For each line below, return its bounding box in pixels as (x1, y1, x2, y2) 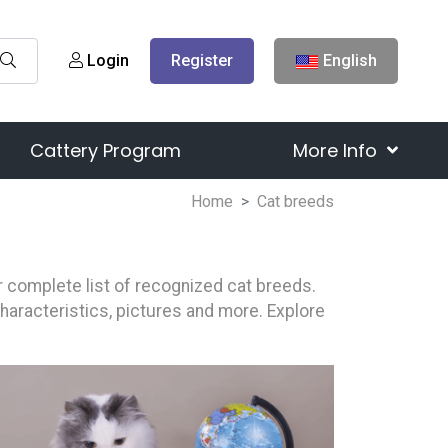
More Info (292, 138, 382, 163)
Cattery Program (29, 138, 181, 163)
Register (171, 51, 233, 70)
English (319, 51, 377, 70)
